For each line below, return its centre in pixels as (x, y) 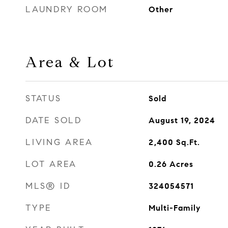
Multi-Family (174, 208)
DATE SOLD (54, 120)
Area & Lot (70, 62)
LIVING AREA (59, 142)
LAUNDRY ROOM (67, 9)
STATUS (44, 98)
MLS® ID (48, 186)
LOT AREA (51, 164)
